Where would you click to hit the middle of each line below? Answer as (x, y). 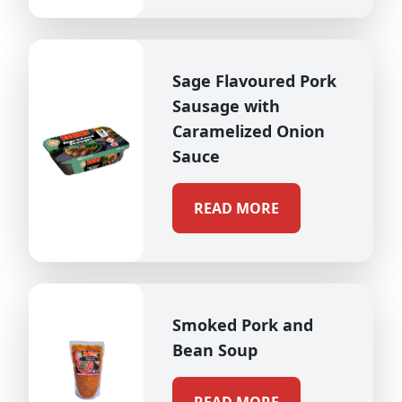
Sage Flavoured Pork (254, 81)
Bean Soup (215, 350)
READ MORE (236, 208)
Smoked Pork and (243, 325)
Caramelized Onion (249, 131)
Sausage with (226, 106)
